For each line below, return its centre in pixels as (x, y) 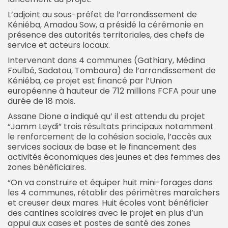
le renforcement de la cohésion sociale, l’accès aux (110, 136)
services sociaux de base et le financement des (102, 147)
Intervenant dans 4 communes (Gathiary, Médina (106, 60)
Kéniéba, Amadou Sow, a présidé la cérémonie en (106, 24)
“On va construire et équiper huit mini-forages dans (110, 182)
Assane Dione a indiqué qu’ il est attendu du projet (106, 116)
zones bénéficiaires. (47, 167)
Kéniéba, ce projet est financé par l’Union (90, 80)
